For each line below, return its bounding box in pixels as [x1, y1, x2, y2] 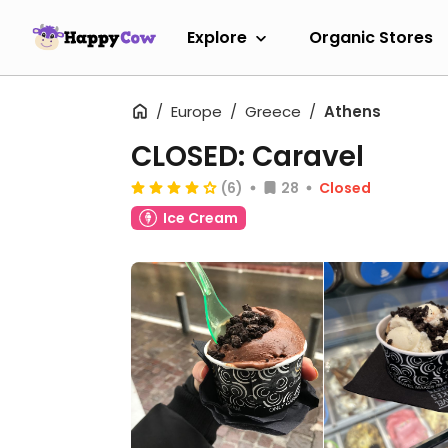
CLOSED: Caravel [131, 137, 364, 176]
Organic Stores [309, 25, 433, 49]
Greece [245, 101, 301, 122]
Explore [187, 25, 247, 49]
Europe [171, 101, 222, 122]
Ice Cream [163, 208, 238, 228]
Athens [324, 101, 381, 122]
